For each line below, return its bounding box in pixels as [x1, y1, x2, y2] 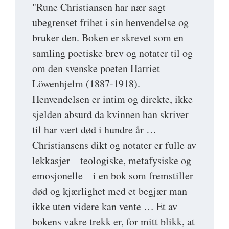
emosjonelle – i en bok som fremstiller [32, 169, 193, 183]
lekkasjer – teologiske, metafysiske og [32, 153, 191, 168]
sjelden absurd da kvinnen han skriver [32, 107, 189, 122]
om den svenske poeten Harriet [32, 61, 160, 76]
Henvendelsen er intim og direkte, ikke [32, 92, 193, 106]
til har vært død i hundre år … [32, 123, 156, 137]
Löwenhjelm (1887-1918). [32, 77, 140, 91]
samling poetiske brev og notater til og [32, 46, 193, 60]
